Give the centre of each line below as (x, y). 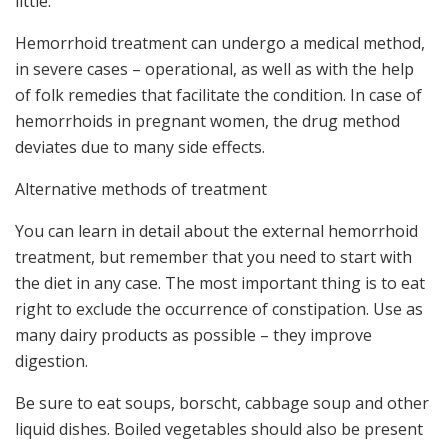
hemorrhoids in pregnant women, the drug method (207, 120)
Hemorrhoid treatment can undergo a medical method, (220, 42)
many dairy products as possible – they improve (193, 334)
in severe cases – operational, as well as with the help (214, 68)
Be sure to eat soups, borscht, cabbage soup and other (222, 402)
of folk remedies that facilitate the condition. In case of (218, 94)
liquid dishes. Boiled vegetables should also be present (219, 428)
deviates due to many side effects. (140, 146)
